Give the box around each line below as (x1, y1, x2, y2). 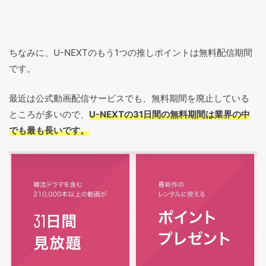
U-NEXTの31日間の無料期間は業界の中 (89, 108, 250, 120)
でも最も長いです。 (9, 124, 89, 136)
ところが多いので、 (9, 108, 89, 120)
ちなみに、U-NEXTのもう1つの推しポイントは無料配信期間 (9, 47, 252, 59)
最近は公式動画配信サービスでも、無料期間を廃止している (9, 92, 249, 104)
